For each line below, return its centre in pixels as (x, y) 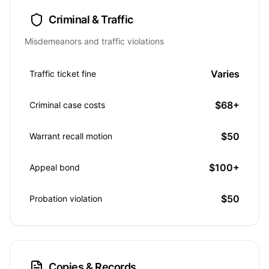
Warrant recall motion (71, 136)
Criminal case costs (67, 105)
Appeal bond (55, 167)
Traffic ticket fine (63, 74)
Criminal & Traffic (91, 20)
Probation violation (66, 198)
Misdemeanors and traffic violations (94, 41)
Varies (225, 74)
